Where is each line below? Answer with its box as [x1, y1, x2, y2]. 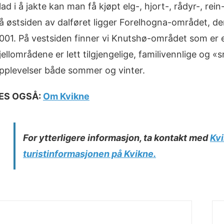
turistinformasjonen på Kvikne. [22, 148, 156, 159]
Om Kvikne [42, 91, 89, 102]
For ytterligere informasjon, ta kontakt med [22, 132, 210, 143]
